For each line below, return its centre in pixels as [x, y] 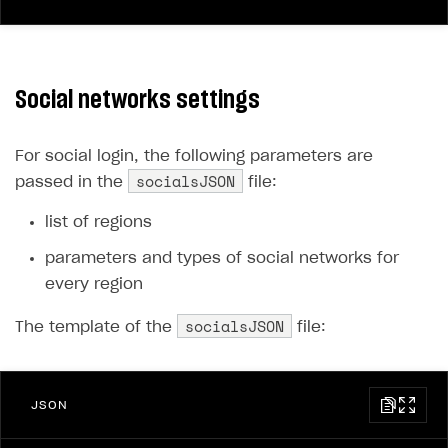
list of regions [98, 222]
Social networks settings [137, 100]
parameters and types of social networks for [222, 258]
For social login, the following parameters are [194, 156]
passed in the [71, 182]
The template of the [96, 327]
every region [94, 284]
